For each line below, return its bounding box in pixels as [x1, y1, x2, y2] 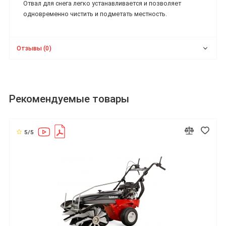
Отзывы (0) [17, 44, 52, 52]
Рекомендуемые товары [9, 93, 129, 105]
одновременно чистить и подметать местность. [23, 10, 167, 18]
